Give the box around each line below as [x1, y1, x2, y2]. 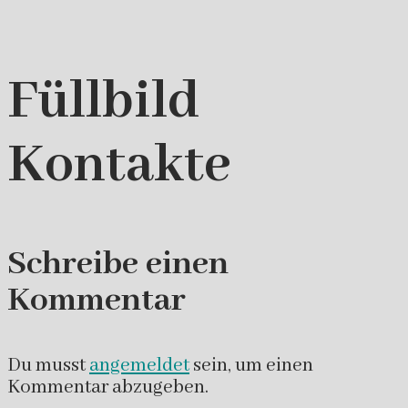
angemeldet [89, 352, 189, 378]
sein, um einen [189, 352, 313, 378]
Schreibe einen [7, 241, 229, 286]
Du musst [7, 352, 89, 378]
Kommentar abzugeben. [7, 374, 209, 400]
